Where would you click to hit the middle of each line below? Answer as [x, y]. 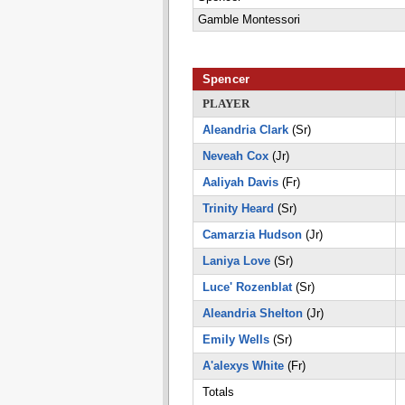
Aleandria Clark [245, 130]
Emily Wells [235, 339]
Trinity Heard [238, 208]
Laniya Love [236, 261]
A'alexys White [243, 366]
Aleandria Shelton [252, 313]
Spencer [226, 79]
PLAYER [226, 104]
